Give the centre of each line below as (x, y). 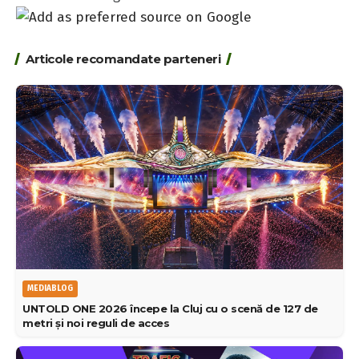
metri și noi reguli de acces (96, 323)
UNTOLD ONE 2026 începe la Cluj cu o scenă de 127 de (170, 308)
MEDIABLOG (50, 288)
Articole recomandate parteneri (123, 59)
